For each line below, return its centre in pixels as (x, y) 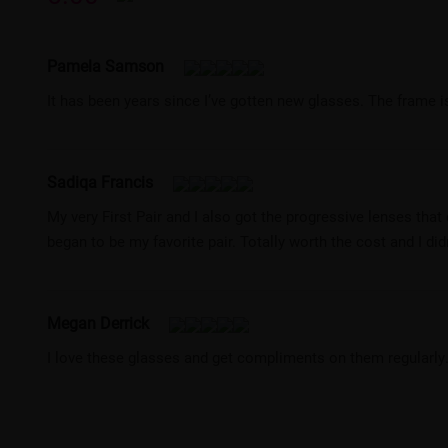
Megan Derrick (98, 322)
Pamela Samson (106, 65)
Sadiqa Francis (100, 181)
